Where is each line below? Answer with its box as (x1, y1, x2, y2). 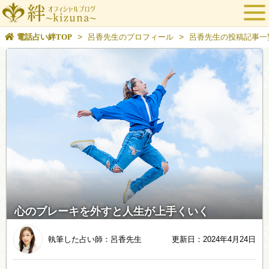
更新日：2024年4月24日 (172, 234, 256, 244)
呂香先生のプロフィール (87, 32, 174, 41)
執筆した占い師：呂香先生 (47, 234, 142, 244)
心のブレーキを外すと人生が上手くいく (14, 205, 209, 217)
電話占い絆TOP (16, 32, 72, 41)
